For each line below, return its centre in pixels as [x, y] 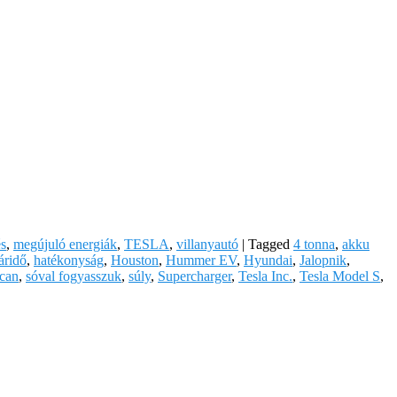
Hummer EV [201, 260]
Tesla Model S [340, 276]
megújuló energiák [65, 244]
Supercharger [195, 276]
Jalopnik [323, 260]
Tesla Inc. [265, 276]
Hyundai [268, 260]
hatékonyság [69, 260]
